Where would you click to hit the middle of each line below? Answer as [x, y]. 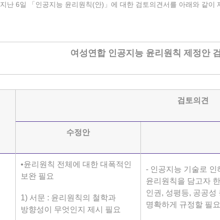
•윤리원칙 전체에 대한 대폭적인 [76, 164]
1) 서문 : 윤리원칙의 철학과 [68, 198]
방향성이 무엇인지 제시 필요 [71, 209]
